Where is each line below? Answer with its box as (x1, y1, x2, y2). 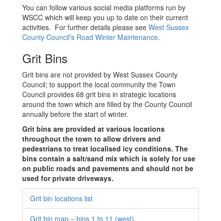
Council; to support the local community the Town (22, 79, 176, 89)
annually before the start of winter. (22, 109, 128, 119)
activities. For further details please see (22, 22, 148, 32)
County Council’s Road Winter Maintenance (22, 32, 158, 42)
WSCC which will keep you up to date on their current (22, 12, 188, 22)
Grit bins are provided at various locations (22, 124, 165, 134)
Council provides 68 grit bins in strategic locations (22, 89, 176, 99)
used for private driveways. (22, 173, 113, 183)
